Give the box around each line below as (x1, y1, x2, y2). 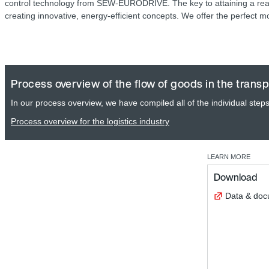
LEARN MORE (207, 153, 250, 161)
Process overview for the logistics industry (11, 116, 169, 127)
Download (214, 170, 257, 185)
